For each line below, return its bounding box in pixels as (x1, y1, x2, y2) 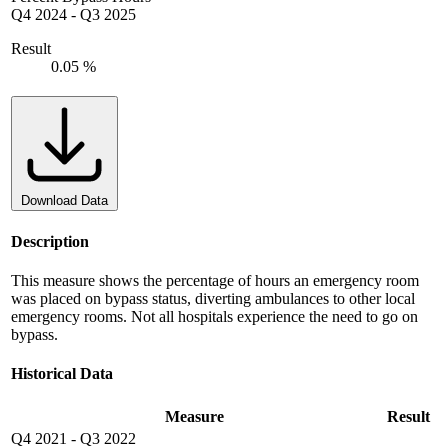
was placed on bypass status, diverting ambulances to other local (11, 289, 415, 307)
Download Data (21, 193, 108, 209)
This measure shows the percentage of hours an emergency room (11, 271, 419, 289)
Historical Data (11, 365, 113, 383)
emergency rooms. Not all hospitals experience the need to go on (11, 307, 418, 325)
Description (11, 232, 89, 250)
